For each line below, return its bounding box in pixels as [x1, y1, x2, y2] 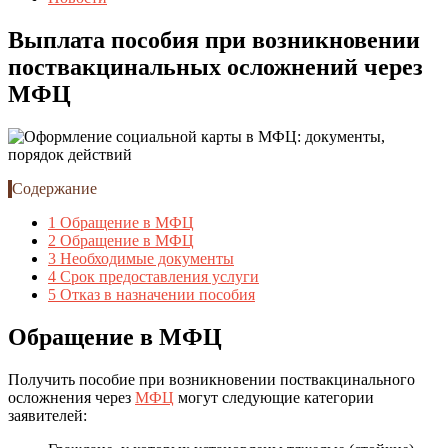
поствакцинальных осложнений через [8, 53, 423, 80]
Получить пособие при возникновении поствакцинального [8, 370, 415, 388]
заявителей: [8, 406, 87, 424]
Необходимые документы [56, 249, 234, 267]
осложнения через [8, 388, 135, 406]
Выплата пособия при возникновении [8, 26, 420, 53]
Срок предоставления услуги [56, 267, 259, 285]
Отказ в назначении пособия [56, 285, 255, 303]
